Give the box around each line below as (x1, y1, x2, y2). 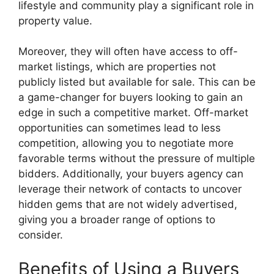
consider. (18, 229, 63, 241)
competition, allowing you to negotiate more (18, 137, 234, 149)
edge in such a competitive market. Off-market (18, 106, 248, 119)
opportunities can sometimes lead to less (18, 122, 221, 134)
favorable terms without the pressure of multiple (18, 152, 255, 165)
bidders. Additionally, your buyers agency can (18, 168, 243, 180)
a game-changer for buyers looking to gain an (18, 91, 243, 103)
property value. (18, 14, 92, 27)
